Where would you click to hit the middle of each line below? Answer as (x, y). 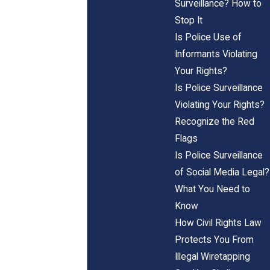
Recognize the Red (214, 121)
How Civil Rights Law (218, 223)
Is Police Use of (208, 37)
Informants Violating (216, 54)
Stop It (188, 20)
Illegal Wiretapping (212, 256)
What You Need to (212, 189)
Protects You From (214, 240)
